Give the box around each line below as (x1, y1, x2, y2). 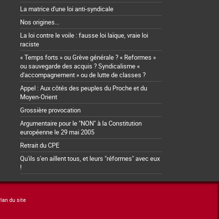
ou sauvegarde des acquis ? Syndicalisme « (20, 62, 140, 71)
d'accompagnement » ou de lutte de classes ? (20, 70, 146, 80)
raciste (20, 40, 39, 49)
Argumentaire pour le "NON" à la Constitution (20, 119, 142, 128)
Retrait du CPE (20, 141, 59, 150)
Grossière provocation (20, 106, 81, 115)
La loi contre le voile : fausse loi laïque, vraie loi (20, 31, 148, 40)
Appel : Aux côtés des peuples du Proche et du (20, 84, 147, 93)
